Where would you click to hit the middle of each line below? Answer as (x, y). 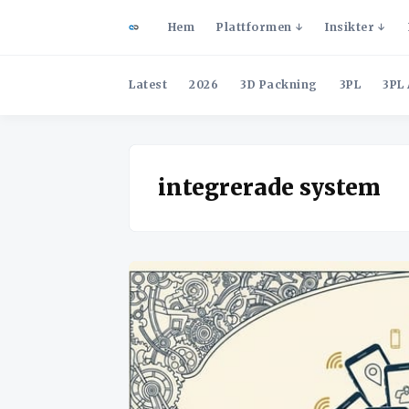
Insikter (350, 27)
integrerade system (269, 188)
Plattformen (254, 27)
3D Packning (279, 84)
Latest (148, 84)
